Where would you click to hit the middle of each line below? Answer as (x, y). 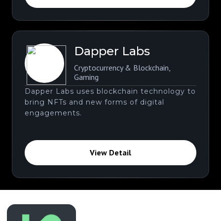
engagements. (53, 113)
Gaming (86, 77)
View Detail (110, 152)
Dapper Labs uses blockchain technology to (110, 91)
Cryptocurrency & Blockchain (121, 67)
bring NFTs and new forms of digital (94, 102)
